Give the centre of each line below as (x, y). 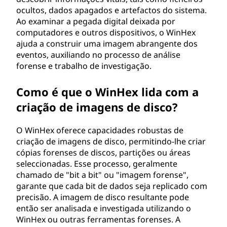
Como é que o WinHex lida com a (107, 92)
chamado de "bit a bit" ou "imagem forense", (102, 175)
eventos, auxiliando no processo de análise (98, 55)
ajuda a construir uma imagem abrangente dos (107, 44)
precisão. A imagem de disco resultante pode (103, 197)
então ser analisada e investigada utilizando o (104, 208)
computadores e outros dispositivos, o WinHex (106, 32)
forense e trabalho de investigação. (84, 66)
